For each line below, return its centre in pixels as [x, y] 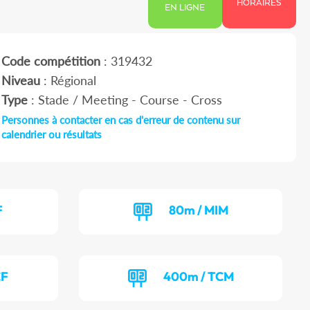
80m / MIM [198, 210]
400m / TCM [198, 277]
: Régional [68, 81]
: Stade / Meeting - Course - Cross [125, 100]
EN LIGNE [185, 8]
